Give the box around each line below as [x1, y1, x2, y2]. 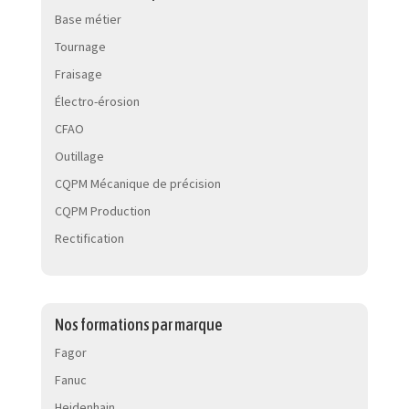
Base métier [54, 11, 121, 27]
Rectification [54, 230, 124, 246]
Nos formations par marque [54, 314, 223, 334]
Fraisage [54, 66, 102, 82]
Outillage [54, 148, 104, 164]
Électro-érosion [54, 93, 140, 110]
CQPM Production [54, 203, 151, 219]
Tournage [54, 38, 106, 55]
